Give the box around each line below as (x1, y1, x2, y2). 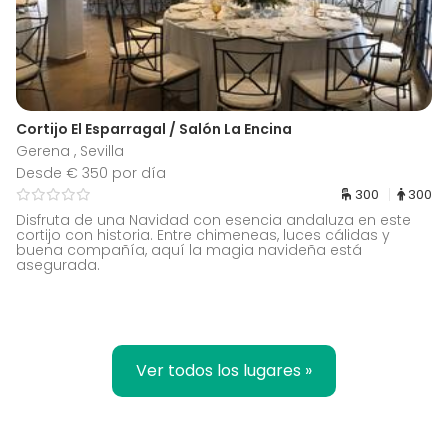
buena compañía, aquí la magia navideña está (16, 239, 362, 260)
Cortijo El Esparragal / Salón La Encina (16, 118, 292, 139)
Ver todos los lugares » (136, 358, 312, 382)
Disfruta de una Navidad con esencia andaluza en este (16, 209, 411, 230)
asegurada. (16, 254, 100, 275)
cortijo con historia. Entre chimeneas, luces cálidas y (16, 224, 390, 245)
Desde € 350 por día (16, 162, 166, 183)
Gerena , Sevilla (16, 140, 124, 161)
